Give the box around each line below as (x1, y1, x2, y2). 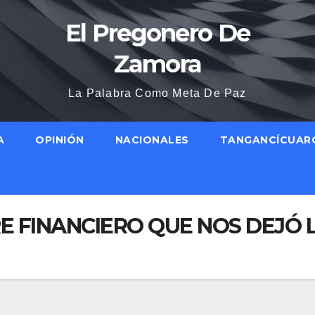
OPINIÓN (35, 134, 84, 146)
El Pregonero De (65, 18, 250, 48)
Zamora (113, 49, 202, 79)
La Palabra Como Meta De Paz (68, 87, 247, 99)
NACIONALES (115, 134, 189, 146)
